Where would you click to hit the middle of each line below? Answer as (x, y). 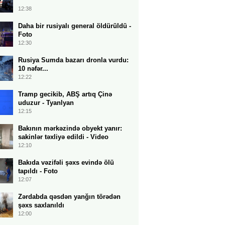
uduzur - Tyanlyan (46, 103)
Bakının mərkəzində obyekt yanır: (70, 128)
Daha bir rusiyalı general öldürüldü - (75, 26)
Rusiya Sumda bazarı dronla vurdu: (73, 60)
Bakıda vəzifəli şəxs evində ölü (66, 162)
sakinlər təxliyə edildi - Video (63, 137)
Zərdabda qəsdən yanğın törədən (69, 197)
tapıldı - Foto (38, 171)
